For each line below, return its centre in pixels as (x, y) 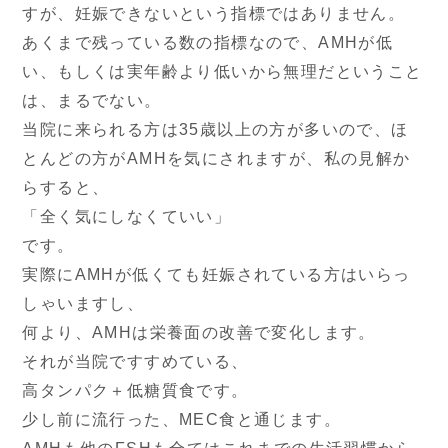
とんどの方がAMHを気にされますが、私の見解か (216, 158)
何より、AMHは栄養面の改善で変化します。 (199, 332)
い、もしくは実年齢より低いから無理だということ (222, 71)
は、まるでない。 (92, 100)
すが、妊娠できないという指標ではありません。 (214, 13)
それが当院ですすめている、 (135, 361)
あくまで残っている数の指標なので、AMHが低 (208, 42)
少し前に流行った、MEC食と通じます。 (182, 419)
